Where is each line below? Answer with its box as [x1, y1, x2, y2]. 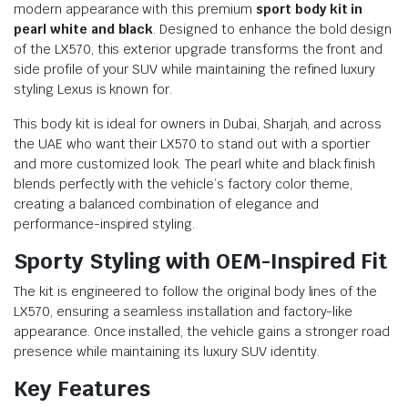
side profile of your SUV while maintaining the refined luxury [14, 60, 376, 77]
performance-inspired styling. [14, 215, 196, 232]
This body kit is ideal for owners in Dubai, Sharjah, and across [14, 115, 382, 132]
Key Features [14, 373, 150, 403]
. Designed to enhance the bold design [153, 20, 393, 37]
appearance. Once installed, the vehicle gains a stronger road [14, 322, 391, 340]
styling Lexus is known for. [14, 80, 173, 97]
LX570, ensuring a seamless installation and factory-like [14, 302, 353, 320]
